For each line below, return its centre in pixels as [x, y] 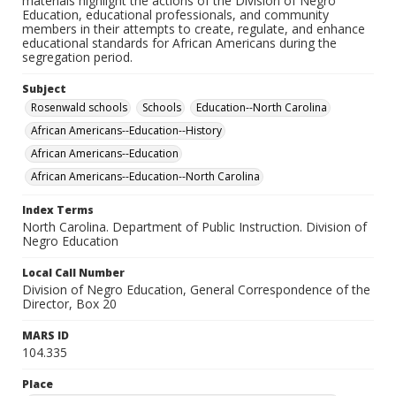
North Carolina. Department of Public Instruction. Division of [194, 227]
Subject [44, 89]
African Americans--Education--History [126, 130]
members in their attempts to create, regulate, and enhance [194, 29]
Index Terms [58, 210]
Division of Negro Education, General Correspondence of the [196, 289]
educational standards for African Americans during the [179, 43]
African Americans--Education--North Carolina [145, 176]
